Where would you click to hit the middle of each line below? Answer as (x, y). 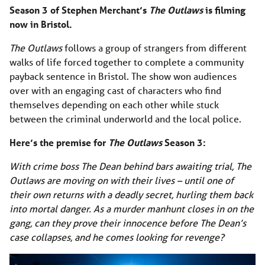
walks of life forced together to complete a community (127, 62)
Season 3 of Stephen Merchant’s (79, 9)
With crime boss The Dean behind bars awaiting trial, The (130, 166)
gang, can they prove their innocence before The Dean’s (128, 222)
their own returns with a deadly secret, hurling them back (131, 194)
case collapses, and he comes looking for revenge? (117, 237)
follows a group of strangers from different (154, 47)
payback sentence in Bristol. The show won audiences (123, 76)
